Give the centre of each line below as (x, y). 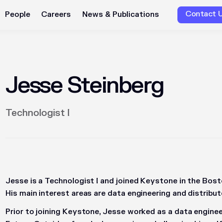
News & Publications (120, 14)
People (18, 14)
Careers (56, 14)
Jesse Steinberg (84, 86)
